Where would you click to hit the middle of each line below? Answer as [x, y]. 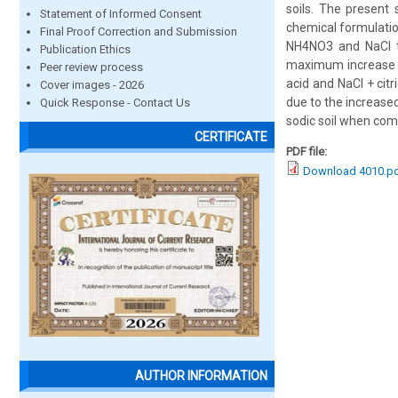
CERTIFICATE [231, 137]
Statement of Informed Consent [121, 14]
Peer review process [92, 67]
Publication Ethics [85, 49]
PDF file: [308, 151]
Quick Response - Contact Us [115, 103]
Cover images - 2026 [92, 85]
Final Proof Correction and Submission [139, 32]
